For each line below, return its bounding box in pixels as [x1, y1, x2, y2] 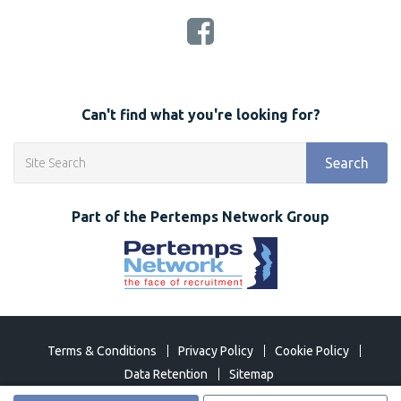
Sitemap [228, 367, 274, 381]
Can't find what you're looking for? [81, 107, 320, 123]
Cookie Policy [275, 344, 349, 358]
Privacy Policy [178, 344, 253, 358]
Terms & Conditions [47, 344, 157, 358]
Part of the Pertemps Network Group [72, 209, 329, 225]
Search [325, 155, 369, 171]
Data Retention [124, 367, 208, 381]
